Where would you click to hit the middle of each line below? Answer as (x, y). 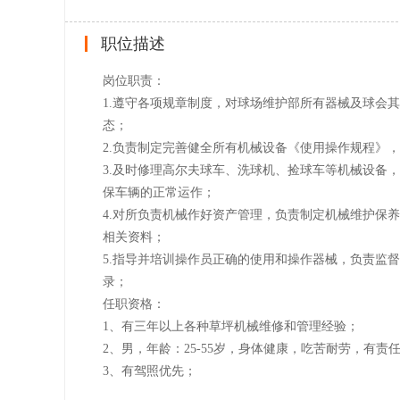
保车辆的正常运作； (159, 192)
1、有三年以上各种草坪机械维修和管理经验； (231, 326)
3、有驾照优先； (150, 371)
